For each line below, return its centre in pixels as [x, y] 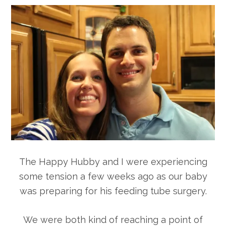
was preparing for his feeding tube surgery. [113, 191]
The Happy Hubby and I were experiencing [113, 162]
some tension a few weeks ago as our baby [113, 177]
